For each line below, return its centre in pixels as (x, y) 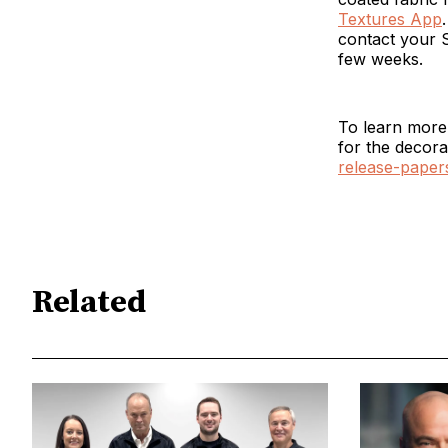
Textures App (390, 18)
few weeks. (380, 58)
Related (89, 303)
